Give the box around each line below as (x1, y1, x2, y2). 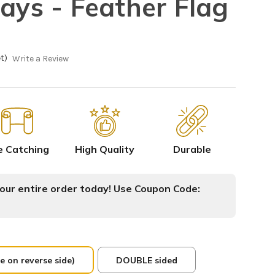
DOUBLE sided (115, 255, 177, 266)
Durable (172, 143, 211, 156)
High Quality (75, 143, 135, 156)
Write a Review (12, 53, 69, 64)
